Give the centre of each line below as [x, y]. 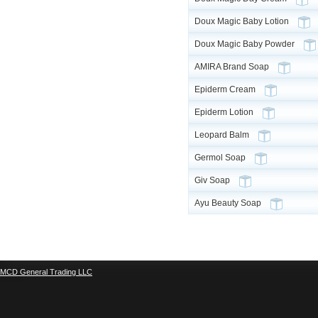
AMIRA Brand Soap [232, 67]
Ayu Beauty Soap [228, 203]
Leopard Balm [222, 135]
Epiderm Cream [225, 89]
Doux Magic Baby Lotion [242, 21]
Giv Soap [212, 180]
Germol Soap [220, 158]
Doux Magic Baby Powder [245, 44]
